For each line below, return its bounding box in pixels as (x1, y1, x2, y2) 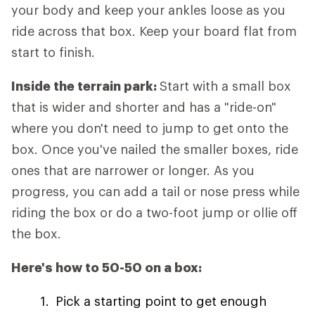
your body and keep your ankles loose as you (11, 2, 285, 18)
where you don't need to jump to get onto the (11, 120, 288, 136)
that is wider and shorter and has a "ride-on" (11, 99, 276, 115)
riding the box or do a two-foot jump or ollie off (11, 205, 297, 220)
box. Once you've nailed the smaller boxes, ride (11, 141, 298, 157)
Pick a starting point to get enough (56, 293, 266, 309)
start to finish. (11, 44, 95, 60)
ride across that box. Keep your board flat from (11, 23, 297, 39)
